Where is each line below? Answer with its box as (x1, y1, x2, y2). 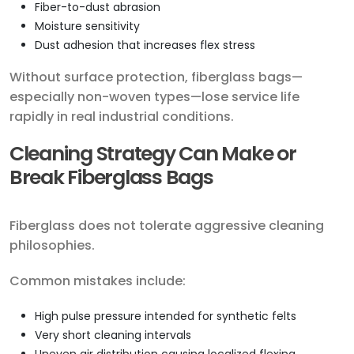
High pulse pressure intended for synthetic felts (35, 308, 296, 325)
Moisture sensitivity (35, 18, 140, 35)
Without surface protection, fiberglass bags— (9, 68, 303, 87)
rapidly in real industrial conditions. (9, 107, 234, 126)
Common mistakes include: (9, 272, 186, 291)
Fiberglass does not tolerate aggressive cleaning (9, 217, 324, 235)
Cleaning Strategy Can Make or (9, 140, 296, 168)
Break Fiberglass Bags (9, 164, 213, 192)
